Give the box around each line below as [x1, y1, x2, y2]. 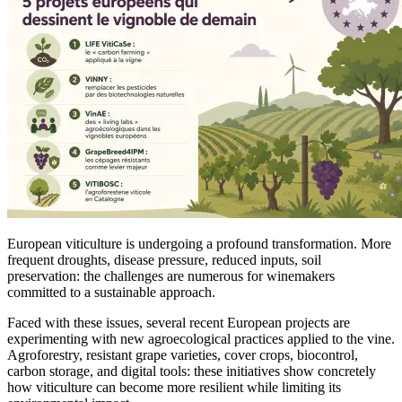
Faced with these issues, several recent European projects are [7, 314, 350, 330]
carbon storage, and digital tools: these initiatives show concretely [7, 363, 376, 379]
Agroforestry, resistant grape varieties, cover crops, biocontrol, [7, 346, 358, 363]
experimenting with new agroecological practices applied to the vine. [7, 330, 395, 346]
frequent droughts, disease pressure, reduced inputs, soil [7, 251, 321, 267]
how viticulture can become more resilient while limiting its [7, 379, 341, 395]
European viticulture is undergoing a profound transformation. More [7, 235, 391, 251]
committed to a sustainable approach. [7, 284, 215, 300]
